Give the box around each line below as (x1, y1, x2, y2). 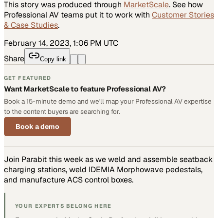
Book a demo (16, 122, 59, 131)
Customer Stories (152, 9, 214, 20)
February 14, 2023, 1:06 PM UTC (4, 37, 118, 48)
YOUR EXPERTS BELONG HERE (15, 202, 112, 209)
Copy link (40, 55, 66, 63)
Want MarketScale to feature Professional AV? (4, 84, 166, 93)
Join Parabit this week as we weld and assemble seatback (4, 154, 213, 164)
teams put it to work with (59, 9, 150, 20)
